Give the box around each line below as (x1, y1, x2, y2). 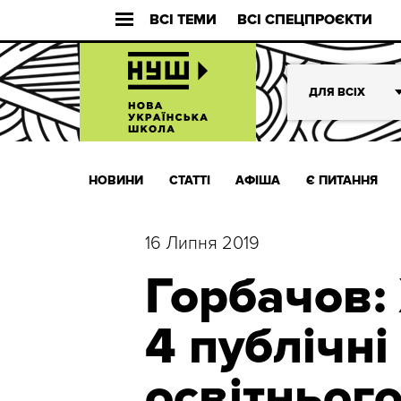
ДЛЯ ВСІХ (309, 85, 365, 99)
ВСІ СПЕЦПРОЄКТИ (236, 11, 372, 29)
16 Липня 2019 (145, 233, 260, 254)
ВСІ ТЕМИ (149, 11, 217, 29)
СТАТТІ (168, 172, 210, 188)
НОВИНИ (89, 172, 143, 188)
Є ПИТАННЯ (305, 172, 378, 188)
